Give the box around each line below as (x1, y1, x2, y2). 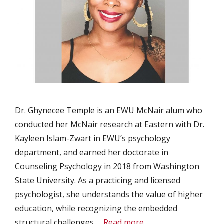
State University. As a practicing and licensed (15, 175, 180, 186)
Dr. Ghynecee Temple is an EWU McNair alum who (15, 105, 202, 116)
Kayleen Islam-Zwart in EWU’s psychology (15, 133, 170, 144)
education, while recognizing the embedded (15, 203, 177, 214)
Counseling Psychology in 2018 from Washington (15, 161, 199, 172)
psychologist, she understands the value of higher (15, 189, 203, 200)
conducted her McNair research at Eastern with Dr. (15, 119, 204, 130)
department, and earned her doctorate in (15, 147, 168, 158)
